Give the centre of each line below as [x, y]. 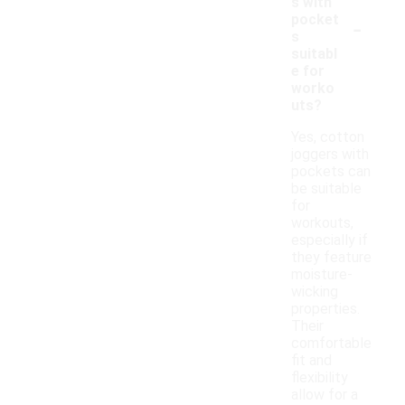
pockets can [331, 172]
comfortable [331, 344]
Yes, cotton [328, 137]
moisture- [322, 275]
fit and [311, 361]
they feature [331, 258]
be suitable [326, 189]
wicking [315, 292]
